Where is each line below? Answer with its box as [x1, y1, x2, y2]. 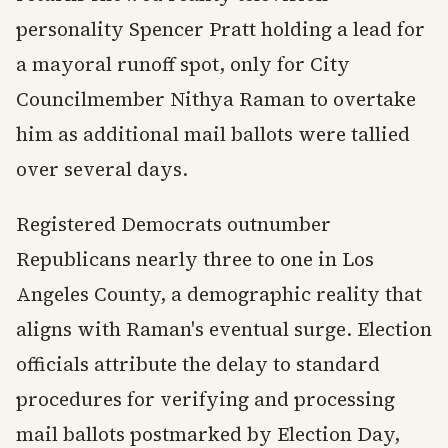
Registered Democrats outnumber [16, 211, 331, 238]
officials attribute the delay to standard [16, 351, 380, 378]
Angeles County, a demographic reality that [16, 281, 422, 308]
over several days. [16, 156, 188, 183]
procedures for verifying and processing [16, 386, 395, 413]
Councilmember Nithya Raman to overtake [16, 86, 416, 113]
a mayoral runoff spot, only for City [16, 51, 350, 78]
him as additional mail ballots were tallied [16, 121, 410, 148]
